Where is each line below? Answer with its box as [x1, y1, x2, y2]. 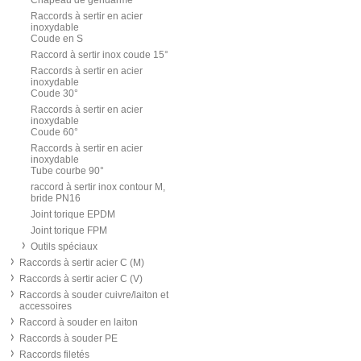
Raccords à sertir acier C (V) [19, 273, 143, 284]
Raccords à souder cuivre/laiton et [19, 289, 168, 301]
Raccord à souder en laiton [19, 317, 138, 328]
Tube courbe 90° [31, 165, 104, 176]
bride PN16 [31, 193, 81, 204]
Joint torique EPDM [31, 209, 115, 220]
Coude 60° [31, 127, 78, 138]
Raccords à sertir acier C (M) [19, 257, 144, 268]
